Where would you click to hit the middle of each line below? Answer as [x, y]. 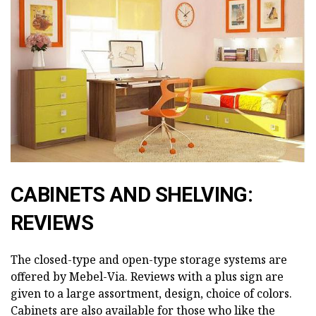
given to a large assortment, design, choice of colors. [151, 293]
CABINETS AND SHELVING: [132, 194]
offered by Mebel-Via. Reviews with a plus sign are [147, 276]
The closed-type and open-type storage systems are [149, 259]
